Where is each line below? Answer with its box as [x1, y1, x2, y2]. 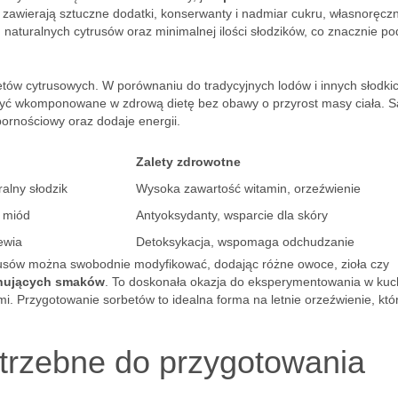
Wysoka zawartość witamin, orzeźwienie [136, 181, 361, 195]
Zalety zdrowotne [136, 155, 241, 169]
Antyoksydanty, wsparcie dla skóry [136, 208, 328, 222]
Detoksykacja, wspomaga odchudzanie [136, 235, 354, 249]
